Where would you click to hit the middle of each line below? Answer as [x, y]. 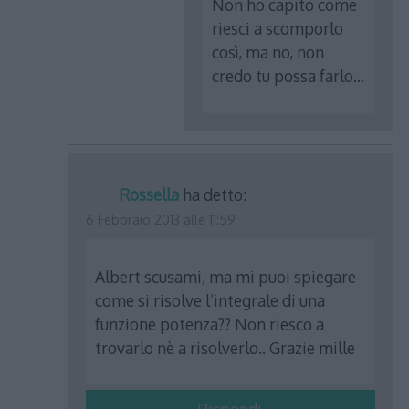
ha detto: [215, 195]
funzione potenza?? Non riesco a [210, 324]
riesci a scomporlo [278, 29]
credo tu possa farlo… [288, 76]
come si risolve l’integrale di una [210, 300]
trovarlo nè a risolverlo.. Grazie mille [225, 347]
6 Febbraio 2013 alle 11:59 [161, 220]
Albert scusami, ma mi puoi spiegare [226, 276]
